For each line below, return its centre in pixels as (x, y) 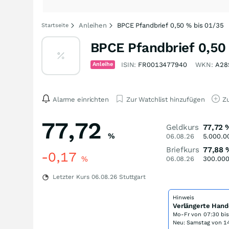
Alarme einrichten (81, 99)
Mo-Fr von (188, 214)
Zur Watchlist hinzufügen (165, 99)
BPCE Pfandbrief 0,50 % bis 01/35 (170, 25)
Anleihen (93, 25)
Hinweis (184, 198)
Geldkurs (182, 127)
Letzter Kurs (71, 177)
